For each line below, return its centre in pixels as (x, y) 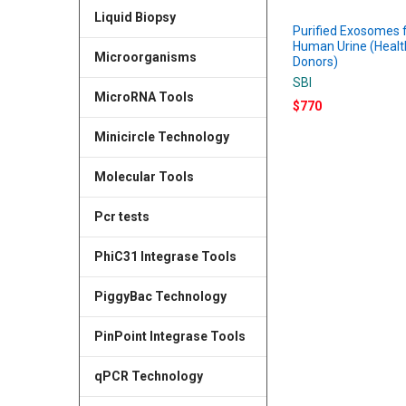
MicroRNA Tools (144, 97)
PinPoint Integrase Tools (169, 336)
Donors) (316, 61)
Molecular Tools (144, 176)
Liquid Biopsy (135, 18)
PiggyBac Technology (160, 296)
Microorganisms (145, 58)
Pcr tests (121, 216)
